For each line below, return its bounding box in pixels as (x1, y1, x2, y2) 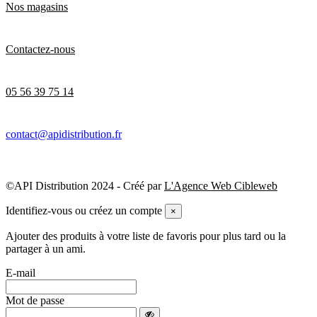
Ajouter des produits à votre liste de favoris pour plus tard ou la (6, 229, 286, 242)
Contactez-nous (6, 42, 75, 55)
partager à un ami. (6, 242, 86, 255)
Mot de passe (6, 294, 64, 306)
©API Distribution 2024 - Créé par (6, 179, 164, 192)
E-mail (6, 266, 35, 279)
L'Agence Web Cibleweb (164, 179, 277, 192)
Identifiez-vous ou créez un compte (6, 204, 162, 217)
